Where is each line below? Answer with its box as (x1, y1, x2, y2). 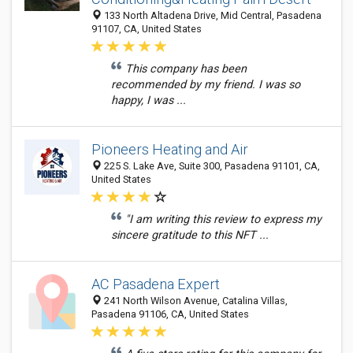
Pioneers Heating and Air (91, 141, 248, 158)
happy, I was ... (111, 94, 186, 107)
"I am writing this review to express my (125, 213, 321, 226)
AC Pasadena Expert (91, 276, 220, 292)
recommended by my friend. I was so (111, 78, 300, 91)
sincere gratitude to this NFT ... (111, 229, 269, 242)
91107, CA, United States (91, 23, 202, 35)
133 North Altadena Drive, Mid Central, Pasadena (102, 9, 321, 21)
